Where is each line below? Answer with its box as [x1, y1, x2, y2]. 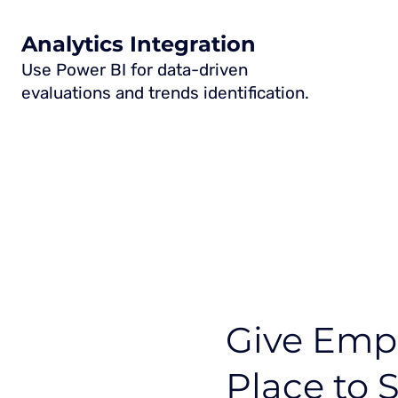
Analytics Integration [21, 31, 257, 58]
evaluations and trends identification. [21, 83, 310, 104]
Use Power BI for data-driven [21, 60, 249, 81]
